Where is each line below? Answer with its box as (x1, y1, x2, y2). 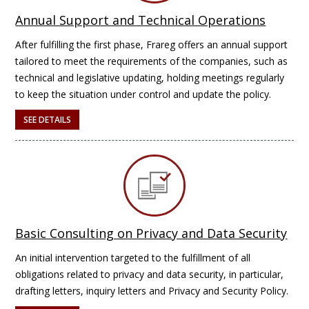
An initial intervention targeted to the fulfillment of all (15, 251, 251, 264)
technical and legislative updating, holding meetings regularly (15, 71, 285, 84)
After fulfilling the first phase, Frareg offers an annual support (15, 38, 288, 51)
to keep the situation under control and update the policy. (15, 88, 272, 101)
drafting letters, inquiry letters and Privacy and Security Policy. (15, 284, 289, 297)
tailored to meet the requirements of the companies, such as (15, 54, 288, 68)
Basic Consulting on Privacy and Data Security (15, 225, 288, 241)
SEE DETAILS (23, 114, 72, 126)
